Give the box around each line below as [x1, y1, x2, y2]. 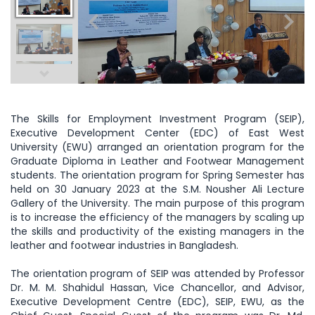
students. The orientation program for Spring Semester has [11, 167, 304, 182]
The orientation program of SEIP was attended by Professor [11, 266, 304, 281]
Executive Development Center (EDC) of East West [11, 125, 304, 140]
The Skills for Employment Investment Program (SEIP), [11, 111, 304, 126]
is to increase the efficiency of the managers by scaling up [11, 210, 304, 224]
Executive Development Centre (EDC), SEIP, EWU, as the [11, 294, 304, 309]
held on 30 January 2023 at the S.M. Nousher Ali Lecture [11, 181, 304, 196]
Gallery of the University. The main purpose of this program [11, 195, 304, 210]
